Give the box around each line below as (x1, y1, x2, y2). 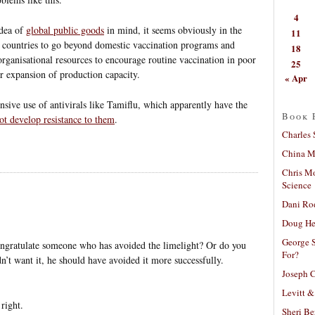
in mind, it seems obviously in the (104, 22, 242, 37)
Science (282, 178, 311, 191)
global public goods (26, 22, 104, 37)
